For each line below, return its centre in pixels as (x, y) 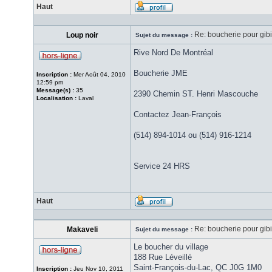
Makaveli (82, 229)
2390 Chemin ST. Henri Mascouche (196, 94)
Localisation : (56, 98)
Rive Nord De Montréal (173, 53)
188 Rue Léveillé (163, 257)
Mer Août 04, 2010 (99, 74)
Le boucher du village (171, 247)
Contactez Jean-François (178, 114)
